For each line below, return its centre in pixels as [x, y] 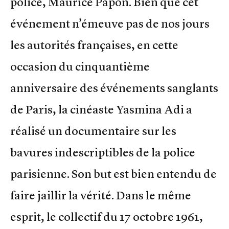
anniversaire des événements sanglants [114, 88]
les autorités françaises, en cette [94, 45]
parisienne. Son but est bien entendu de [113, 174]
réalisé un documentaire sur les [93, 131]
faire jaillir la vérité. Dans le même [101, 196]
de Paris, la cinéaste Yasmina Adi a [101, 110]
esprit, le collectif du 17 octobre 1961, [107, 217]
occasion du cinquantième [80, 67]
